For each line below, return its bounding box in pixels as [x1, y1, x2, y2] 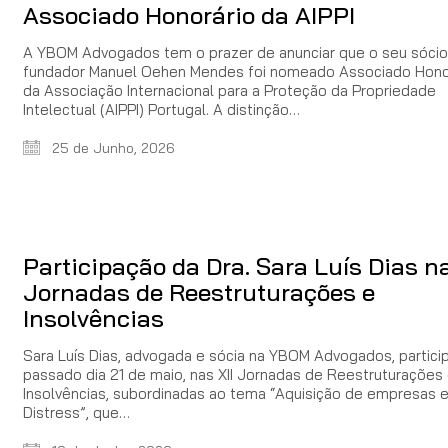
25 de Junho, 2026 [48, 138, 175, 157]
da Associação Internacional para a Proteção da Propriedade [23, 80, 436, 100]
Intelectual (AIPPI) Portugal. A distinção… [23, 99, 300, 119]
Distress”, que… [23, 403, 130, 423]
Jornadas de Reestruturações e [23, 277, 375, 308]
